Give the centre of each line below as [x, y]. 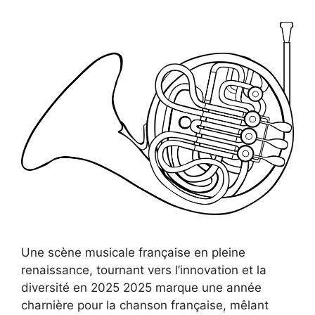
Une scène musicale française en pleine [133, 252]
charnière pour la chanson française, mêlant [145, 305]
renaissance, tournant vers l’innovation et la [144, 270]
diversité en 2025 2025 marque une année [141, 287]
